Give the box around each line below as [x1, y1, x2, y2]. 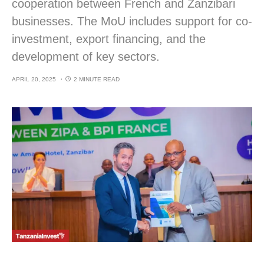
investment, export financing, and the [12, 32, 206, 45]
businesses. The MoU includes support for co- [12, 15, 252, 28]
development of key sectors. [12, 50, 160, 63]
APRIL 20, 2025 [12, 76, 56, 82]
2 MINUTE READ [74, 76, 120, 82]
